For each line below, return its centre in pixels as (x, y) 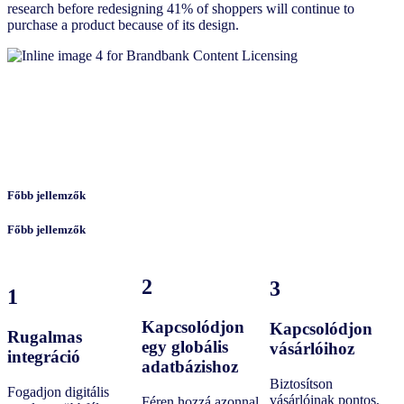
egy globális (184, 347)
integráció (44, 357)
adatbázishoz (192, 367)
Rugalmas (45, 337)
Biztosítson (301, 383)
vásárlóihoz (312, 349)
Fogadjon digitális (58, 391)
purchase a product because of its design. (123, 24)
